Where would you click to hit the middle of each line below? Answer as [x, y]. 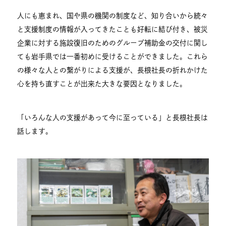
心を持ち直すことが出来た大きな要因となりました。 [102, 84]
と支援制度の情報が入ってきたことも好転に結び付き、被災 [113, 30]
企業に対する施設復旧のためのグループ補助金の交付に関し [113, 43]
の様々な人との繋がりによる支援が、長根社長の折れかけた [113, 70]
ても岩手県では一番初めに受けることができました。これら [113, 57]
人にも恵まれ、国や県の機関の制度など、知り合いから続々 [113, 16]
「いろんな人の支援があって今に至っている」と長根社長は [113, 118]
